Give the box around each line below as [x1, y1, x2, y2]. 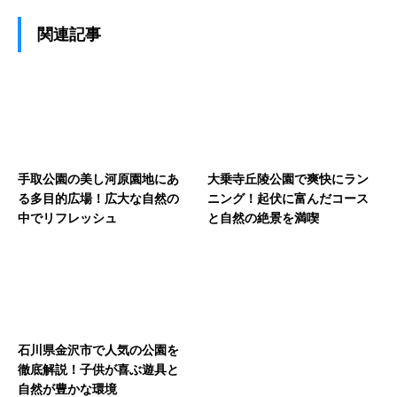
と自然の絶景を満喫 [207, 210, 319, 225]
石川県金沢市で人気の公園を [18, 342, 179, 357]
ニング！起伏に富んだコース [207, 191, 369, 206]
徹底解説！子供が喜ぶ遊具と [18, 362, 179, 377]
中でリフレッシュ [18, 210, 117, 225]
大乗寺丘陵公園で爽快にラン [207, 171, 369, 186]
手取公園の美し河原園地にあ [18, 171, 179, 186]
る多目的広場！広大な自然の [18, 191, 179, 206]
